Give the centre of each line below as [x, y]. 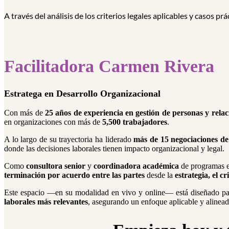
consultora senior [56, 166]
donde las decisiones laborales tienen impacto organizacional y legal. [114, 148]
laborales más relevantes [46, 201]
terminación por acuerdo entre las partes [74, 175]
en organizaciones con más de [53, 122]
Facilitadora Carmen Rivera [109, 66]
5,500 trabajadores [135, 122]
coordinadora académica [136, 166]
